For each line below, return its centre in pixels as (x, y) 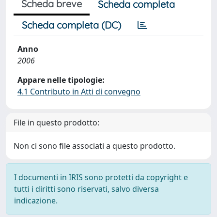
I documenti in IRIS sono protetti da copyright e (101, 177)
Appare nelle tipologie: (61, 80)
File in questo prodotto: (56, 123)
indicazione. (36, 201)
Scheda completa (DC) (71, 25)
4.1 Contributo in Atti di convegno (79, 92)
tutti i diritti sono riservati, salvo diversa (86, 189)
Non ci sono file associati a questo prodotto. (94, 146)
